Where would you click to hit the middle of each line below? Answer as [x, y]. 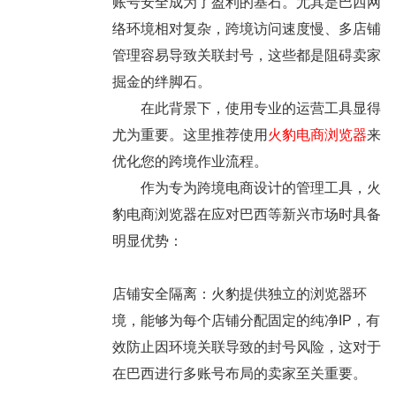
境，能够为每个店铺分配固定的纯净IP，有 [246, 321]
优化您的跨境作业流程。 [190, 162]
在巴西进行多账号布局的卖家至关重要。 [239, 374]
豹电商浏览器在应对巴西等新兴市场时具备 [246, 215]
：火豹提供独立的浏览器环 [282, 294]
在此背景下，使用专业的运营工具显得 [246, 109]
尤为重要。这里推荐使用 [190, 135]
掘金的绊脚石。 [161, 82]
